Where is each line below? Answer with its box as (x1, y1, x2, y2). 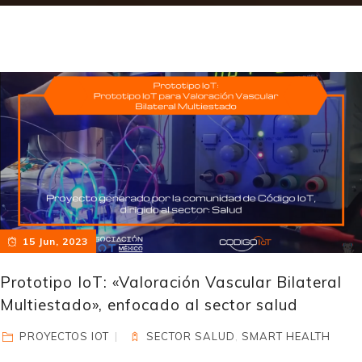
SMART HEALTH (242, 330, 331, 343)
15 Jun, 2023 (22, 235, 88, 247)
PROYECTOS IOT (19, 330, 110, 343)
